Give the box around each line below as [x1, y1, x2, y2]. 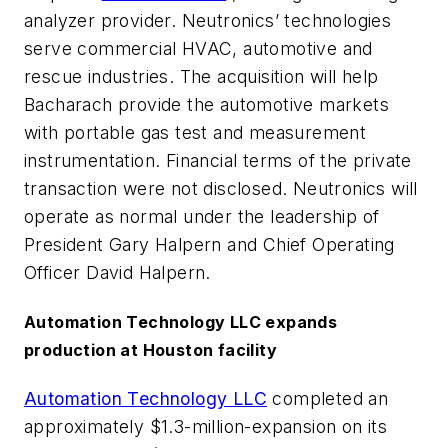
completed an [267, 388, 389, 410]
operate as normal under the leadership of [24, 205, 380, 227]
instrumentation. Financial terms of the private [24, 149, 412, 171]
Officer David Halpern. [24, 261, 211, 283]
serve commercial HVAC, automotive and [24, 37, 373, 59]
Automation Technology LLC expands [24, 311, 338, 332]
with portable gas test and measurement [24, 121, 367, 143]
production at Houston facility [24, 339, 277, 360]
